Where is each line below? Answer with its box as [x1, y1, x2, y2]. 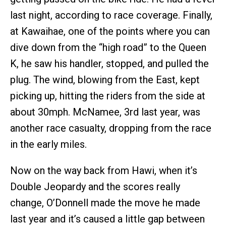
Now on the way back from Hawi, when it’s [10, 164, 197, 177]
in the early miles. [10, 138, 87, 150]
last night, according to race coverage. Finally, [10, 9, 212, 21]
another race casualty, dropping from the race [10, 122, 211, 134]
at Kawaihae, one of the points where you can [10, 25, 210, 37]
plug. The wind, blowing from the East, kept [10, 73, 200, 86]
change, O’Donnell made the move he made [10, 196, 200, 209]
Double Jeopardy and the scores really [10, 180, 180, 193]
